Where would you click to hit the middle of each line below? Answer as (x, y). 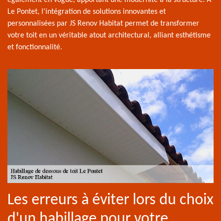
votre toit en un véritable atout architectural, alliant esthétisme (109, 36)
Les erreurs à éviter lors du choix (110, 200)
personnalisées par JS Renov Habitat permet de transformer (103, 24)
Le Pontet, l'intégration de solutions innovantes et (87, 12)
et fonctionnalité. (35, 48)
